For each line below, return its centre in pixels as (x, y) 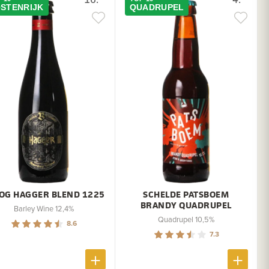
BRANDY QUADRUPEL (186, 205)
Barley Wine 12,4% (44, 208)
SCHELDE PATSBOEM (186, 194)
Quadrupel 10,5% (186, 219)
